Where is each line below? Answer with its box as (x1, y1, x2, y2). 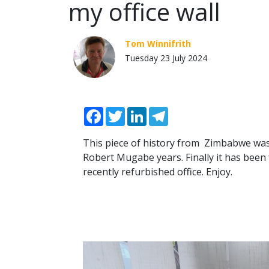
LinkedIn (147, 105, 186, 119)
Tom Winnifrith (125, 38, 191, 50)
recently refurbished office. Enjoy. (83, 165, 232, 179)
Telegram (168, 105, 212, 119)
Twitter (125, 105, 158, 119)
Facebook (103, 105, 147, 119)
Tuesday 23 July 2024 (125, 52, 207, 64)
